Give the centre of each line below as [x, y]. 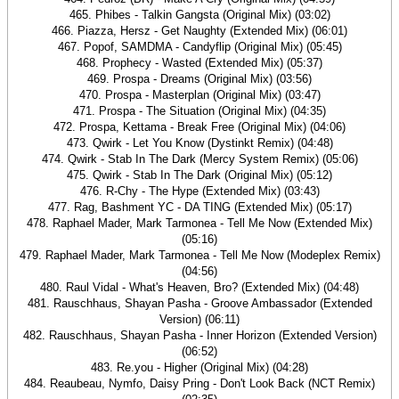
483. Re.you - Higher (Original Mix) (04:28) [199, 367]
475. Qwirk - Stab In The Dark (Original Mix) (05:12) [199, 175]
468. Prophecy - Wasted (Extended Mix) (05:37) [199, 63]
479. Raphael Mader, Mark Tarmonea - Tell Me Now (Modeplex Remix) [199, 255]
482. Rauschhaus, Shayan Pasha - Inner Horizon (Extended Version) [199, 335]
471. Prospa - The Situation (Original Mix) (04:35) [199, 111]
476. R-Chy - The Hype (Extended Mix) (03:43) [199, 191]
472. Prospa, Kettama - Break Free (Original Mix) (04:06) [199, 127]
